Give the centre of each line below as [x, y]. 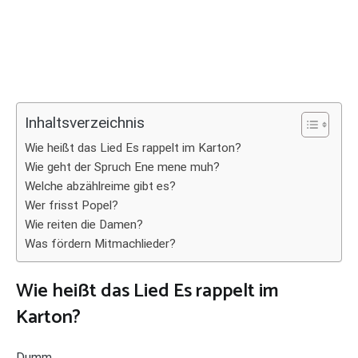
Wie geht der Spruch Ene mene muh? [122, 167]
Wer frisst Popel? [72, 205]
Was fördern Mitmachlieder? [100, 244]
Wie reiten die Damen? [84, 225]
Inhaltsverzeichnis [85, 123]
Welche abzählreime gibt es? [100, 186]
